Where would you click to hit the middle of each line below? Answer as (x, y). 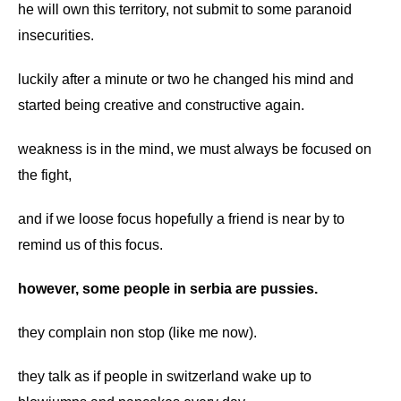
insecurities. (56, 35)
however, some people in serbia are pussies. (168, 289)
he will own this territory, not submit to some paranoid (185, 9)
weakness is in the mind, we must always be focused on (195, 149)
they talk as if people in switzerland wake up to (165, 376)
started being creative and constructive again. (161, 105)
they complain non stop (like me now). (137, 333)
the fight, (45, 175)
